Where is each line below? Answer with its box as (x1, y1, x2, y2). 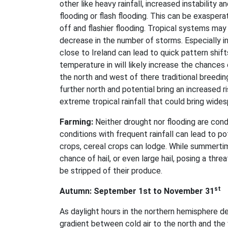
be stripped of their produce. (60, 166, 162, 176)
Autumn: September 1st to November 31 (60, 186, 214, 196)
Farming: (60, 117, 93, 127)
